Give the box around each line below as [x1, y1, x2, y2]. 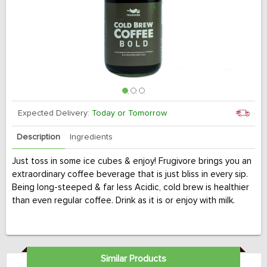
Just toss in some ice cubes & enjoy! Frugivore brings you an [12, 157, 252, 166]
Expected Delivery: [18, 109, 92, 117]
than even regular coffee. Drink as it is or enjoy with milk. [12, 196, 235, 205]
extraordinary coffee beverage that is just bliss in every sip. [12, 170, 248, 179]
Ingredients [70, 133, 113, 141]
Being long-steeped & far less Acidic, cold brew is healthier [12, 183, 249, 192]
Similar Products [100, 254, 166, 263]
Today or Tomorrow [92, 109, 167, 117]
